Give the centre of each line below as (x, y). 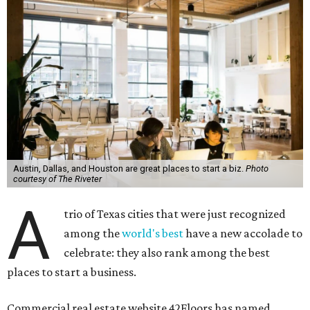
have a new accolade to (243, 233)
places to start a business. (72, 272)
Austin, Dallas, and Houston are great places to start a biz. (129, 168)
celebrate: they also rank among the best (167, 253)
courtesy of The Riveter (57, 179)
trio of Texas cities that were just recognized (175, 214)
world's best (153, 233)
